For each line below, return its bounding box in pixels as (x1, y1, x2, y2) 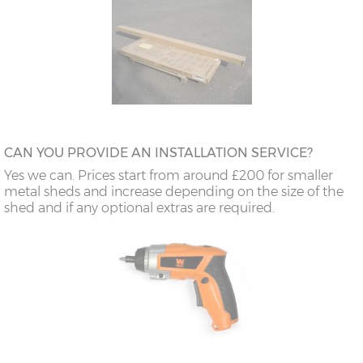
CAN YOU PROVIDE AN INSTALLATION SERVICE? (4, 144, 313, 160)
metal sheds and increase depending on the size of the (4, 183, 344, 199)
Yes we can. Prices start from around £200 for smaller (4, 167, 333, 183)
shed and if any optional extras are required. (4, 199, 275, 216)
